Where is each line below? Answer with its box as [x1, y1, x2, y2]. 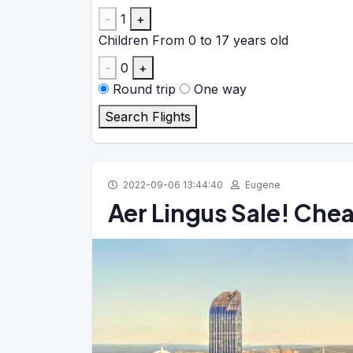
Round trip [113, 81, 176, 97]
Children [98, 32, 148, 48]
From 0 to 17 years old [152, 32, 288, 48]
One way [194, 81, 247, 97]
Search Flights [105, 109, 191, 124]
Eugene [243, 179, 281, 191]
